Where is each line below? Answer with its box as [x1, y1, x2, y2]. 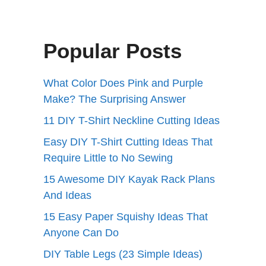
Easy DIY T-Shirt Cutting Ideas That [43, 136, 213, 148]
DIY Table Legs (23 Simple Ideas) [43, 248, 202, 260]
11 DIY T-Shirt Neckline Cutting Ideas [43, 115, 220, 126]
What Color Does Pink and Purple [43, 77, 203, 89]
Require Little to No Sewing [43, 152, 173, 164]
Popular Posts [43, 39, 182, 62]
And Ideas [43, 189, 91, 201]
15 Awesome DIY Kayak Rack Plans [43, 173, 215, 185]
